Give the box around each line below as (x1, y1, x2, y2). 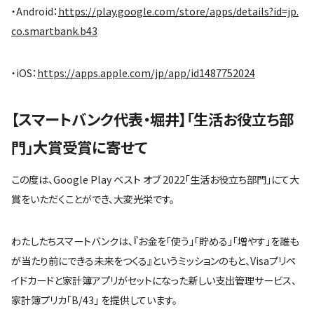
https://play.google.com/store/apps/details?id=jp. (58, 4, 299, 18)
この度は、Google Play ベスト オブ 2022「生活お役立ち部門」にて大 (11, 172, 299, 186)
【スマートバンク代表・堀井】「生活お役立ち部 (11, 107, 294, 130)
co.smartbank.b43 (11, 23, 97, 38)
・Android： (11, 4, 58, 18)
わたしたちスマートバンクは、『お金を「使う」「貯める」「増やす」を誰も (11, 233, 299, 248)
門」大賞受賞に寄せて (11, 135, 147, 158)
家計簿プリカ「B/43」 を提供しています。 (11, 292, 177, 307)
